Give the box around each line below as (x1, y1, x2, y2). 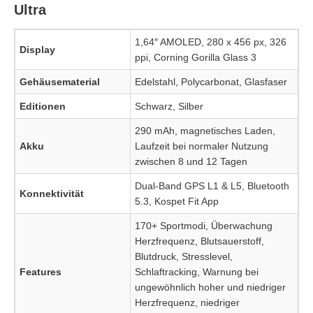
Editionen (20, 101, 66, 112)
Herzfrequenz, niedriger (135, 297, 240, 308)
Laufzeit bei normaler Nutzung (135, 140, 268, 152)
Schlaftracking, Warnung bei (135, 266, 259, 277)
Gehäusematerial (20, 76, 100, 87)
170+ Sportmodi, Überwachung (135, 220, 272, 231)
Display (20, 44, 55, 55)
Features (20, 266, 61, 277)
